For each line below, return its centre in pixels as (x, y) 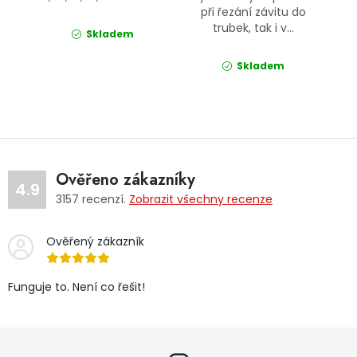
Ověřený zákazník (95, 242)
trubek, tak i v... (254, 28)
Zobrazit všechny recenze (201, 200)
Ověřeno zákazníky (126, 180)
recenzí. (104, 200)
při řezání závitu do (254, 12)
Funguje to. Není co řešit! (76, 287)
